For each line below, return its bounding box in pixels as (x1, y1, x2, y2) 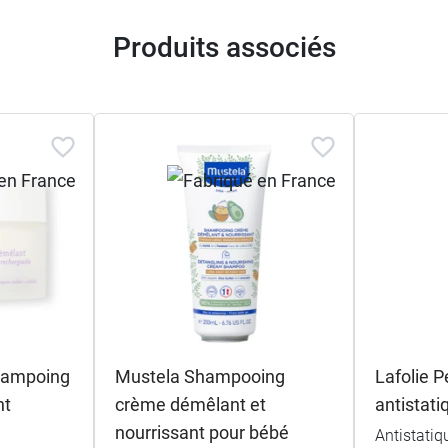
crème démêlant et (114, 393, 266, 415)
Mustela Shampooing (114, 365, 285, 387)
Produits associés (112, 30, 336, 64)
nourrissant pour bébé (114, 421, 289, 443)
